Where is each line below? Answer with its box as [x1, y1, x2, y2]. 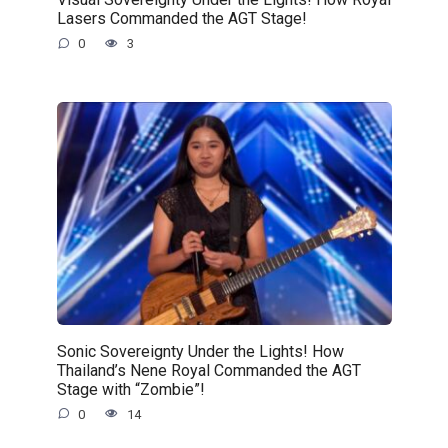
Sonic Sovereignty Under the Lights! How [56, 341, 344, 361]
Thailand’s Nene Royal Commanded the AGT [56, 360, 361, 380]
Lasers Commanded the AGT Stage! [56, 8, 307, 28]
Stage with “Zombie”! [56, 379, 205, 399]
